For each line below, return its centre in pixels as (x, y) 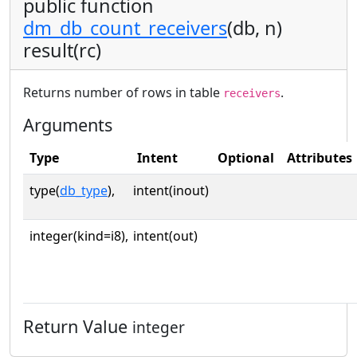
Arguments (68, 124)
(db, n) (255, 27)
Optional (246, 157)
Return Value (78, 326)
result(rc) (62, 50)
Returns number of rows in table (123, 92)
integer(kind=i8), (79, 235)
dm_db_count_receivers (125, 27)
